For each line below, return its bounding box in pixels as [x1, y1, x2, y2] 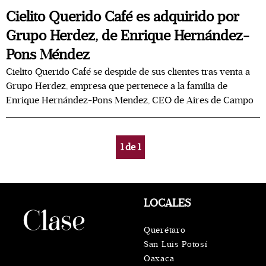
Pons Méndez [6, 46, 90, 64]
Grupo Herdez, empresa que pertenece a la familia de [6, 80, 227, 92]
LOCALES [144, 197, 191, 210]
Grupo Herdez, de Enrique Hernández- [6, 27, 249, 45]
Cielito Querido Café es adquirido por [6, 8, 239, 26]
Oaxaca [144, 254, 175, 264]
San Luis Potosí [144, 239, 208, 249]
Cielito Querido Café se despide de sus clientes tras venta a [6, 66, 250, 78]
